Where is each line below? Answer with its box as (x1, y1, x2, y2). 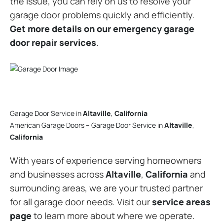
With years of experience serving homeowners (10, 154, 201, 166)
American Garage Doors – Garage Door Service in (10, 120, 164, 130)
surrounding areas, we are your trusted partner (10, 182, 203, 194)
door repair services (10, 36, 96, 48)
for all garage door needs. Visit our (10, 196, 152, 208)
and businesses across (10, 168, 106, 180)
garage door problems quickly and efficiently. (10, 8, 195, 21)
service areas (152, 196, 211, 208)
